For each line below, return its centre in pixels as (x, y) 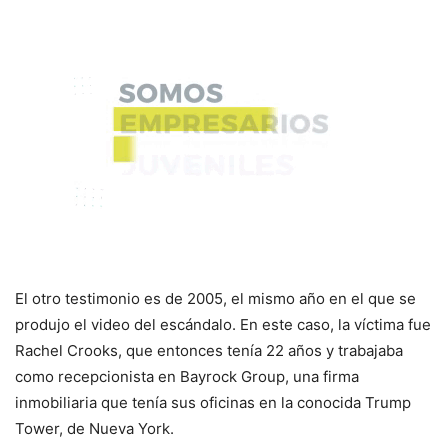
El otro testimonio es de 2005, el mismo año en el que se (215, 299)
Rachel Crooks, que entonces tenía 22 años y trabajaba (209, 351)
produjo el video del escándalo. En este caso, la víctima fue (223, 325)
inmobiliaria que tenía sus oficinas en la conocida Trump (213, 403)
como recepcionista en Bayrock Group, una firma (187, 377)
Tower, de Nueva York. (94, 429)
